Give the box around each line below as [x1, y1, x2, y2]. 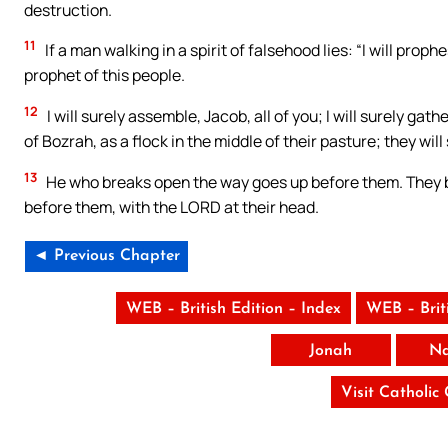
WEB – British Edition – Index [125, 301, 341, 318]
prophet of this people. [24, 64, 185, 87]
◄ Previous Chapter [33, 248, 180, 265]
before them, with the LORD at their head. [24, 196, 319, 219]
